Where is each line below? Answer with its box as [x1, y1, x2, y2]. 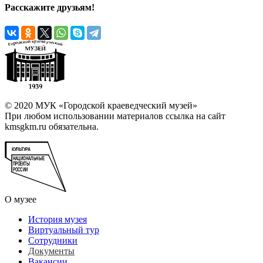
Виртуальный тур [28, 225, 99, 235]
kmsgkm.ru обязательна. [5, 122, 99, 132]
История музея [28, 214, 87, 225]
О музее [5, 194, 36, 205]
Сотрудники [28, 235, 77, 246]
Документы [28, 246, 75, 257]
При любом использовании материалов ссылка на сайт [5, 111, 225, 122]
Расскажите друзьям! [5, 2, 95, 13]
